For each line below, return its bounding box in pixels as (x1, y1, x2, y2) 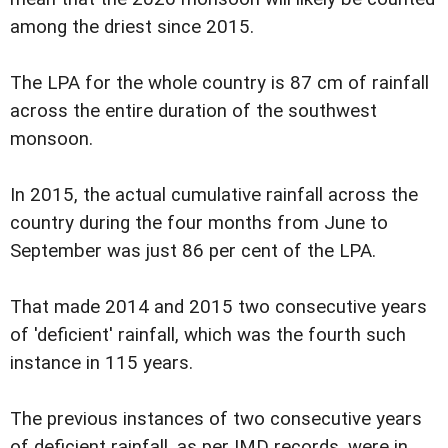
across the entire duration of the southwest (10, 99, 377, 122)
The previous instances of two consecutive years (10, 407, 422, 430)
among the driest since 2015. (10, 15, 254, 38)
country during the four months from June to (10, 211, 388, 234)
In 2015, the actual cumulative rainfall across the (10, 183, 418, 206)
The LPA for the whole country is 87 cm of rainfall (10, 71, 429, 94)
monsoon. (10, 127, 93, 150)
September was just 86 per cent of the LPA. (10, 239, 376, 262)
